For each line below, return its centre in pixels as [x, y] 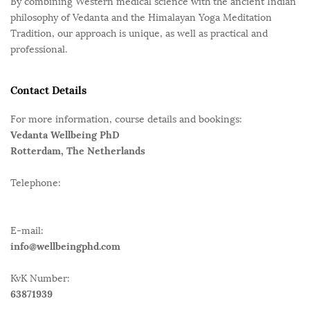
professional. [39, 50]
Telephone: [36, 183]
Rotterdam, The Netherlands [78, 151]
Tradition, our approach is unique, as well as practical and [139, 34]
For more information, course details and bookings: [126, 120]
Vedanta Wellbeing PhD [65, 135]
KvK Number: [40, 279]
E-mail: [27, 231]
